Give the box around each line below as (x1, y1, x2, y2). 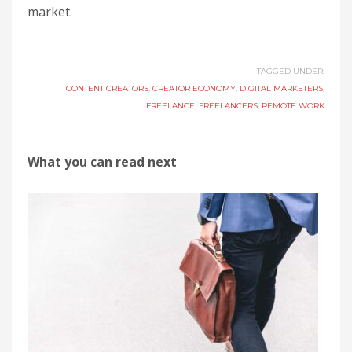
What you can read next (27, 152, 177, 170)
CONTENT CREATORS (66, 82, 148, 93)
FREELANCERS (199, 100, 258, 111)
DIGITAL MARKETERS (240, 82, 323, 93)
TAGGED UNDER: (257, 65, 324, 76)
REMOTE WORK (262, 100, 324, 111)
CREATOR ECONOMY (152, 82, 236, 93)
